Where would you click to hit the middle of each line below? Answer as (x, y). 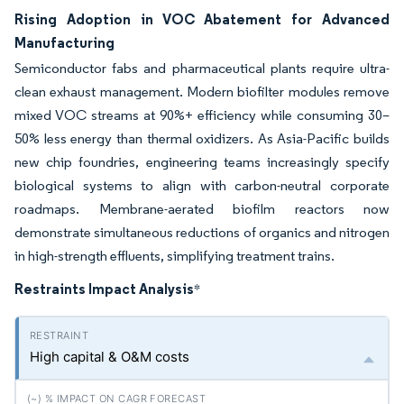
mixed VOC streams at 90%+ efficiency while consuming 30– (202, 115)
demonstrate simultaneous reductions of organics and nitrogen (202, 232)
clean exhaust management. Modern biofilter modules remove (202, 92)
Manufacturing (64, 42)
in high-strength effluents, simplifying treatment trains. (174, 256)
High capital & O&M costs (110, 357)
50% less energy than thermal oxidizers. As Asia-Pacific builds (202, 138)
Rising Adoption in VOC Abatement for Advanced (202, 19)
